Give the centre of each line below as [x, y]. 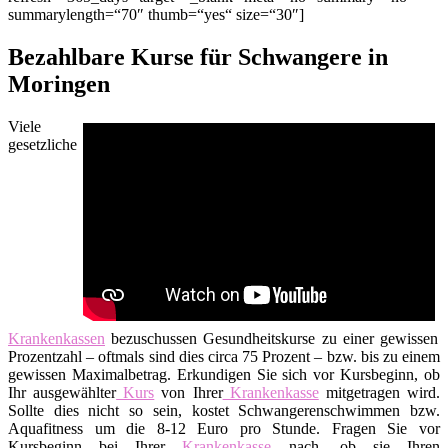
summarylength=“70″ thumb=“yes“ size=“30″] [156, 14]
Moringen [59, 83]
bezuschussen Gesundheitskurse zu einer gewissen [271, 338]
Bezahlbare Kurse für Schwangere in [198, 56]
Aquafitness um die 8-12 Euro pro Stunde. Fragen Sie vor [224, 428]
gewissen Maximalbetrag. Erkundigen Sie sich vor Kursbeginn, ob [224, 374]
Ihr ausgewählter [62, 392]
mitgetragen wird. [379, 392]
